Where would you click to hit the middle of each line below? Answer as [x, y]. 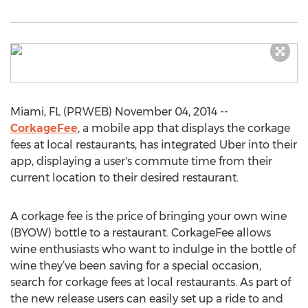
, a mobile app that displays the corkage [184, 128]
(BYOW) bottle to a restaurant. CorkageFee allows [141, 233]
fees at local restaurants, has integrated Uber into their [154, 145]
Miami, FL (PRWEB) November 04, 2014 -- [119, 112]
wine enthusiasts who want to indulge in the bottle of [153, 249]
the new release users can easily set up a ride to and [147, 299]
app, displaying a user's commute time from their [141, 161]
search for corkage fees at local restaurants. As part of [151, 282]
